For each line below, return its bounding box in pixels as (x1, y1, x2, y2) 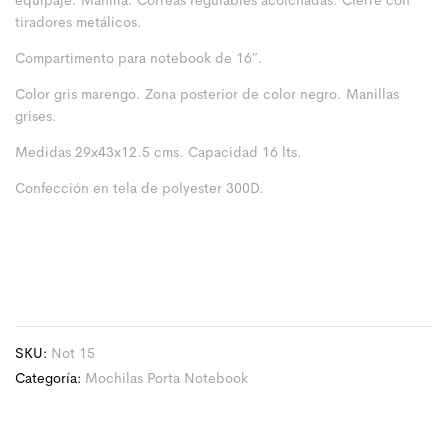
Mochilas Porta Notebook (85, 369, 248, 387)
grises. (15, 107, 57, 125)
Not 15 (51, 344, 95, 362)
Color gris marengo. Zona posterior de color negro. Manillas (15, 85, 399, 103)
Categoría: (15, 369, 85, 387)
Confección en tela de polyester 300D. (15, 179, 264, 197)
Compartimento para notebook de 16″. (15, 49, 263, 67)
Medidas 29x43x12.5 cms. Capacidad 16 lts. (15, 143, 302, 161)
